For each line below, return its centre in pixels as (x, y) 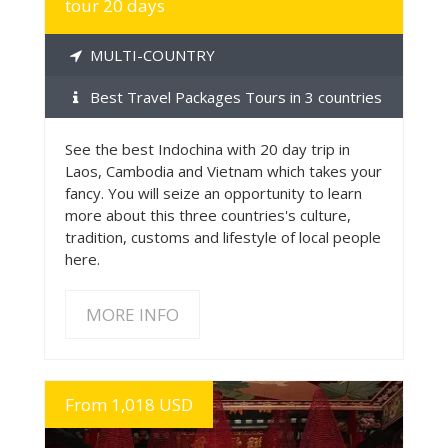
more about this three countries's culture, (208, 214)
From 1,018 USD (129, 404)
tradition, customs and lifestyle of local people (223, 236)
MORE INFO (132, 314)
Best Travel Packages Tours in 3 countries (234, 96)
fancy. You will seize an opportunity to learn (213, 192)
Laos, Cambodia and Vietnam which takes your (223, 170)
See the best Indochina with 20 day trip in (207, 148)
